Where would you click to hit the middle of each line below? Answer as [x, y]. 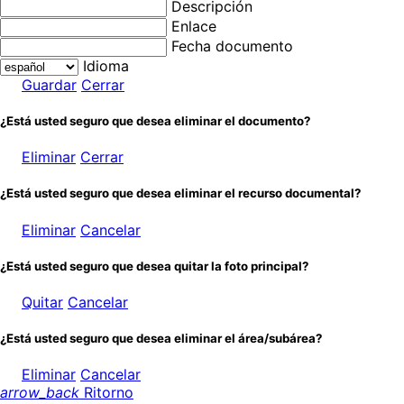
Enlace [194, 26]
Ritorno [106, 393]
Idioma [106, 65]
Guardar [49, 84]
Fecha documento [232, 46]
